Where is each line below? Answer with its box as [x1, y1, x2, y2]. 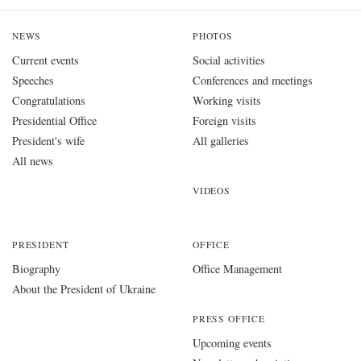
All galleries [193, 133, 249, 149]
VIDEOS [193, 185, 230, 197]
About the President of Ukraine [12, 281, 156, 297]
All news [12, 153, 53, 169]
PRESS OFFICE [193, 313, 265, 326]
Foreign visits [193, 113, 256, 129]
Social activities [193, 52, 265, 68]
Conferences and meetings [193, 73, 313, 89]
